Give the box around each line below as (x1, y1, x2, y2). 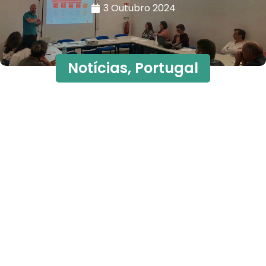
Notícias (68, 58, 128, 78)
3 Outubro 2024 (103, 1, 176, 15)
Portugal (135, 58, 198, 78)
